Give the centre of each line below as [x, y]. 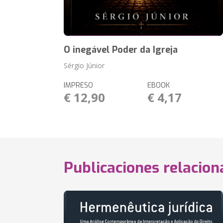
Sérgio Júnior [84, 65]
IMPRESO [79, 85]
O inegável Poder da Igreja [121, 50]
